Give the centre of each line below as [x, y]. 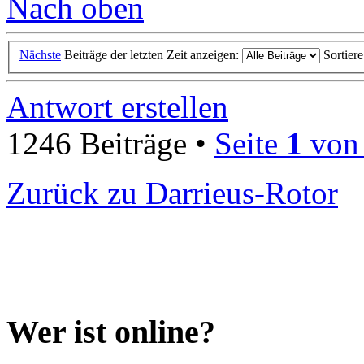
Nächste [40, 54]
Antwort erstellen [117, 106]
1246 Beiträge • [110, 143]
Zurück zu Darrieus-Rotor [172, 193]
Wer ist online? [111, 331]
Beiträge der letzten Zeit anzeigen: [153, 54]
